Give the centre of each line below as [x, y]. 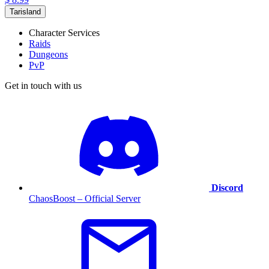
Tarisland [25, 12]
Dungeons [48, 55]
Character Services [64, 33]
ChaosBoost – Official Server [85, 199]
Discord [227, 188]
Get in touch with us [43, 86]
